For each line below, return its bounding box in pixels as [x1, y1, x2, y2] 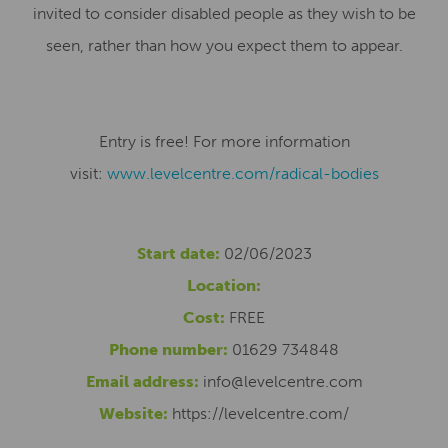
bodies [330, 164, 379, 183]
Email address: [85, 372, 199, 391]
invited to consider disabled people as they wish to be [32, 4, 416, 23]
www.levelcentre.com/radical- [106, 164, 331, 183]
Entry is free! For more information [98, 132, 350, 151]
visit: [69, 164, 107, 183]
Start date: [136, 244, 220, 263]
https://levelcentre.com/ [172, 404, 349, 423]
